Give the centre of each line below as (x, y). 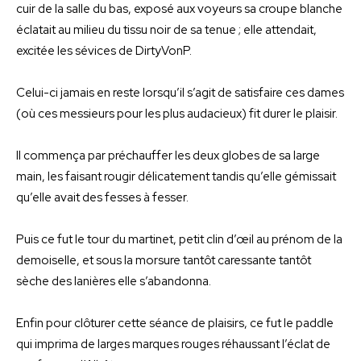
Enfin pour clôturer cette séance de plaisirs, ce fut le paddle (175, 323)
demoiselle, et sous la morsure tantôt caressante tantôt (164, 260)
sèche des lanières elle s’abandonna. (114, 281)
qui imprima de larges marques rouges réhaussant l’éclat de (173, 344)
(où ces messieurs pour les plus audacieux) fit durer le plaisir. (177, 113)
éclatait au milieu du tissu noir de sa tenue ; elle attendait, (166, 29)
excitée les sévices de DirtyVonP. (104, 50)
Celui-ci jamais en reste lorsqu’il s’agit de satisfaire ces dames (180, 92)
